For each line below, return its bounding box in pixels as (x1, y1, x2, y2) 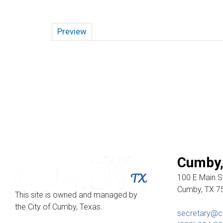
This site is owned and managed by (15, 190, 137, 200)
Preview (57, 26, 87, 36)
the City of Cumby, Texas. (15, 202, 103, 212)
